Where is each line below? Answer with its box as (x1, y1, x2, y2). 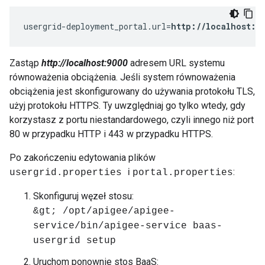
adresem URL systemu (128, 57, 225, 69)
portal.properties (132, 167, 233, 178)
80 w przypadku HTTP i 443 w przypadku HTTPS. (9, 128, 213, 140)
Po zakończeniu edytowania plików (9, 152, 156, 163)
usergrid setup (33, 235, 116, 246)
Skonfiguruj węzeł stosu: (33, 190, 134, 202)
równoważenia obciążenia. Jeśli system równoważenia (9, 72, 235, 83)
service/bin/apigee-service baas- (33, 221, 222, 231)
